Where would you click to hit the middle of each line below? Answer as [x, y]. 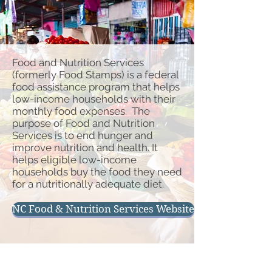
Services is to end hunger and [83, 135]
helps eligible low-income [74, 160]
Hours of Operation [145, 256]
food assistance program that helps [96, 87]
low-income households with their [94, 99]
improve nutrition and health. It [85, 148]
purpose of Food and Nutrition [83, 123]
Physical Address [49, 255]
